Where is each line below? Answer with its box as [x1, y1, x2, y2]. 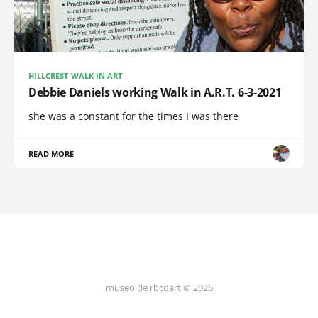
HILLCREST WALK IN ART [28, 70, 123, 81]
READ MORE [28, 148, 75, 159]
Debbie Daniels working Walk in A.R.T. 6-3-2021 [28, 84, 282, 100]
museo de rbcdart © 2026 [105, 281, 213, 294]
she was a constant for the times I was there [28, 109, 238, 123]
